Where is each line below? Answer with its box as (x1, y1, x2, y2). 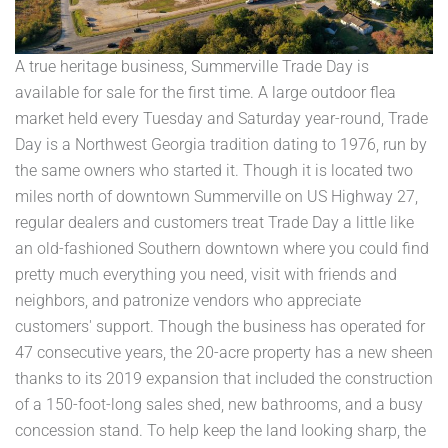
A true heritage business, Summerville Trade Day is (15, 56, 369, 76)
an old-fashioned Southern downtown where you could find (15, 238, 429, 258)
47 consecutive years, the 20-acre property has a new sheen (15, 342, 433, 362)
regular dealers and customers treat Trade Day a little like (15, 212, 414, 232)
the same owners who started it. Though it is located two (15, 160, 413, 180)
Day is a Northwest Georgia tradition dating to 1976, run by (15, 134, 427, 154)
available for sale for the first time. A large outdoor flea (15, 82, 396, 102)
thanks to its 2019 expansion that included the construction (15, 368, 433, 388)
